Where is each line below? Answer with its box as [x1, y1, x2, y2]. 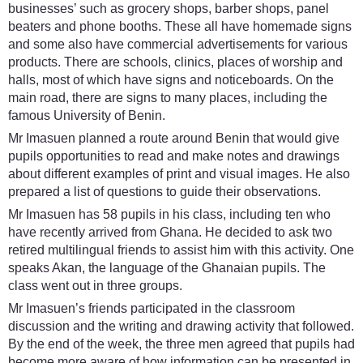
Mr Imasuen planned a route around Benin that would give [8, 130, 340, 145]
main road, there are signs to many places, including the [8, 90, 327, 105]
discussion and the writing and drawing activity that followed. [8, 318, 354, 333]
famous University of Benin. [8, 108, 165, 122]
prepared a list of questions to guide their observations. [8, 184, 321, 199]
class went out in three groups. [8, 278, 182, 293]
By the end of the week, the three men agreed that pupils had [8, 336, 355, 351]
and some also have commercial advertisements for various [8, 36, 348, 51]
